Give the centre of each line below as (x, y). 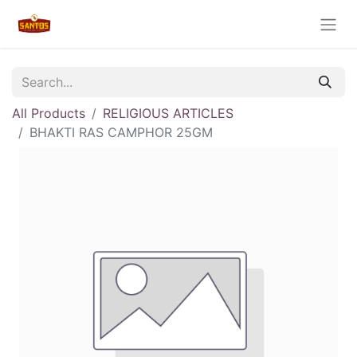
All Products (49, 113)
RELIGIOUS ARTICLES (168, 113)
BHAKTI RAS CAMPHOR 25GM (121, 132)
